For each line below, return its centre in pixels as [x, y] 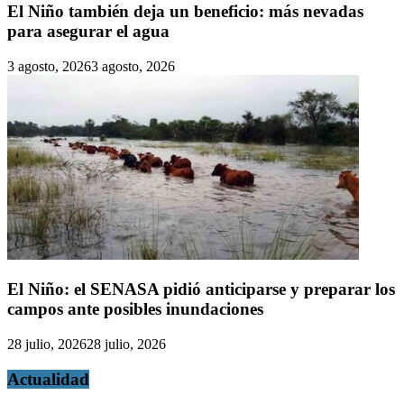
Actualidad [48, 379]
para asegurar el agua [88, 31]
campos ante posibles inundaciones [135, 309]
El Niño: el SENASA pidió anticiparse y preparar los [201, 289]
